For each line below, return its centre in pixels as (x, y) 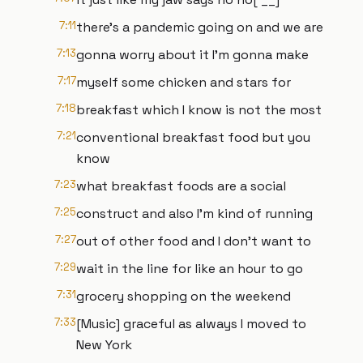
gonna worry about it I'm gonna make (192, 55)
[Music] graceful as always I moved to (191, 324)
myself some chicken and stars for (184, 82)
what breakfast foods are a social (181, 186)
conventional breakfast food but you (193, 137)
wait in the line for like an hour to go (190, 269)
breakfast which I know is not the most (199, 110)
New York (104, 345)
